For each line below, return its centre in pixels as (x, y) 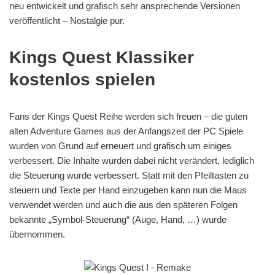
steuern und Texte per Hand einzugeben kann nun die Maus (128, 190)
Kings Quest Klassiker (102, 57)
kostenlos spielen (82, 79)
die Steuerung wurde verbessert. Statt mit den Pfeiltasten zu (129, 175)
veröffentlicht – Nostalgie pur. (67, 21)
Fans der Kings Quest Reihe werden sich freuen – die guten (128, 116)
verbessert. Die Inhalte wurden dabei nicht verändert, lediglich (132, 161)
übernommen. (37, 234)
